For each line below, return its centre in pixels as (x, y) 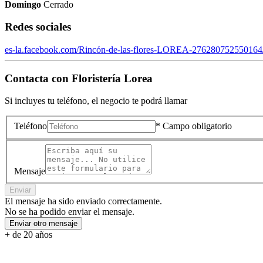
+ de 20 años (28, 234)
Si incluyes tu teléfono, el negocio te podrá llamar (96, 101)
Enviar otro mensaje (43, 223)
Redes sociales (38, 27)
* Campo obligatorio (194, 126)
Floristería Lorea (112, 78)
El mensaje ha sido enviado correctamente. (83, 201)
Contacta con (38, 78)
